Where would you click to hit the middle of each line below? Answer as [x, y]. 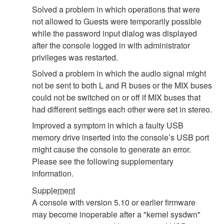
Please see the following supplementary [103, 161]
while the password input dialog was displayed [114, 33]
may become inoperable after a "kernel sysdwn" [116, 214]
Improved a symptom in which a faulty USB [108, 125]
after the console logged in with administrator [111, 45]
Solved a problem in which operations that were [116, 9]
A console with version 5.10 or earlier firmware [114, 202]
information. [53, 173]
